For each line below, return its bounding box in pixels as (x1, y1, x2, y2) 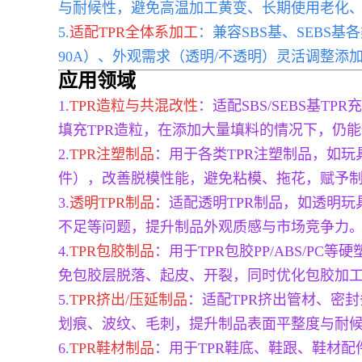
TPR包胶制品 (69, 243, 154, 259)
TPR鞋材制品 (69, 340, 154, 356)
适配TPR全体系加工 (69, 24, 198, 40)
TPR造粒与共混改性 (69, 98, 198, 114)
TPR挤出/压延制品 (69, 292, 187, 308)
